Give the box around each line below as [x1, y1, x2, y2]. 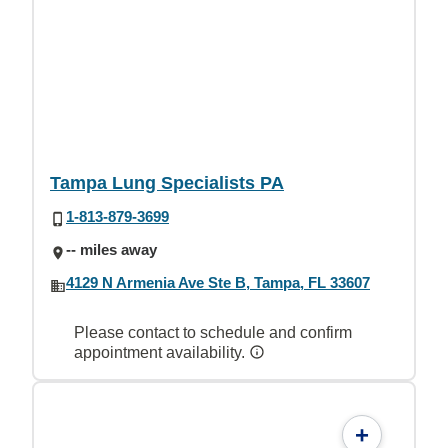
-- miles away [66, 241, 157, 258]
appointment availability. [74, 343, 249, 361]
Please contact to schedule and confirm [74, 323, 352, 341]
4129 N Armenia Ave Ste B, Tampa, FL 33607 [66, 274, 370, 292]
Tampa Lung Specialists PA [50, 172, 284, 193]
